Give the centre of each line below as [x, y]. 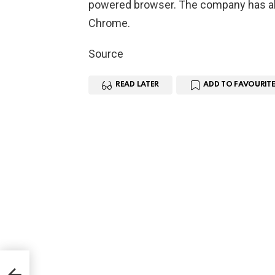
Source [106, 54]
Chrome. [109, 23]
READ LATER [137, 85]
